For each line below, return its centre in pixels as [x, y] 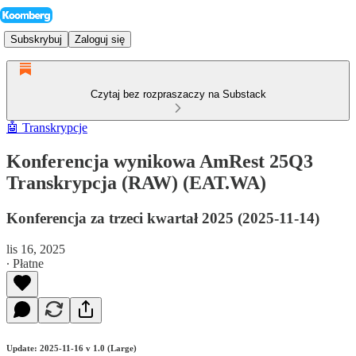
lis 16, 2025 [36, 249]
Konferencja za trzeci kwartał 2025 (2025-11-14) [163, 218]
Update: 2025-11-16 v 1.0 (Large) [72, 348]
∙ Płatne [25, 263]
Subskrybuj [36, 39]
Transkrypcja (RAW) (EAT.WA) [136, 182]
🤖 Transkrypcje [47, 128]
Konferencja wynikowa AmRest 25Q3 [160, 161]
